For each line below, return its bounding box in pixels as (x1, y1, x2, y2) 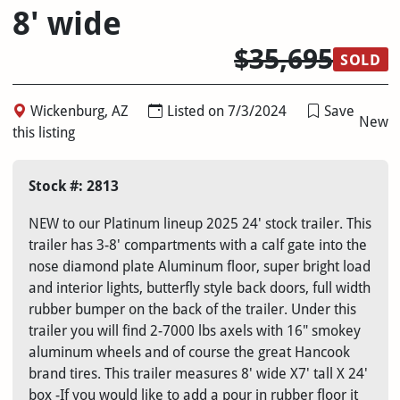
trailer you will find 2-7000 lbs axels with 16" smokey (28, 322, 361, 340)
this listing (12, 124, 75, 142)
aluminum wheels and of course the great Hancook (28, 344, 350, 362)
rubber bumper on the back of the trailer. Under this (28, 301, 356, 319)
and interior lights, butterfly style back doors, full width (28, 279, 371, 297)
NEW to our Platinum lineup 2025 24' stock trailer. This (28, 215, 371, 233)
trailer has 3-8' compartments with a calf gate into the (28, 237, 367, 254)
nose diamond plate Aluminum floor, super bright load (28, 258, 371, 276)
